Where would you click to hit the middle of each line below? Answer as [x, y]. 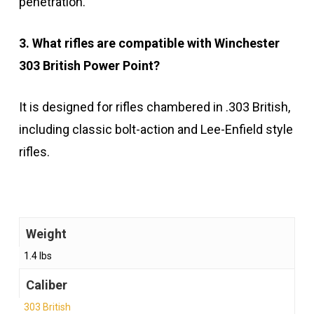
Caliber [46, 285]
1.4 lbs [37, 256]
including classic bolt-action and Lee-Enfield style [156, 130]
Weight [46, 234]
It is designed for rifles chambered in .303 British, [154, 107]
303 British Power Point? [89, 66]
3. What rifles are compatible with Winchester [149, 43]
